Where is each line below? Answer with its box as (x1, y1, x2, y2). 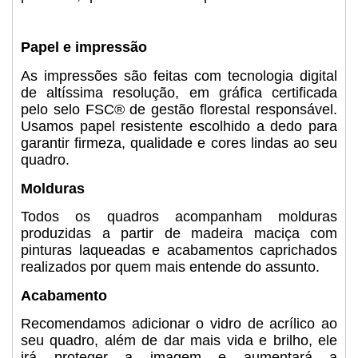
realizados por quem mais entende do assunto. (21, 259, 320, 276)
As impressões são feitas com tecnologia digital (21, 68, 337, 85)
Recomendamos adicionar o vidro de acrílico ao (21, 316, 337, 332)
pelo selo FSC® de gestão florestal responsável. (21, 101, 337, 118)
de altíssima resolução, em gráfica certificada (21, 85, 337, 101)
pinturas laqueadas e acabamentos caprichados (21, 242, 337, 259)
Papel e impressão (21, 39, 147, 56)
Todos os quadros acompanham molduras (21, 209, 337, 225)
